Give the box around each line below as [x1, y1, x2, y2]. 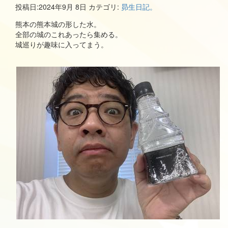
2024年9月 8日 [39, 2, 87, 12]
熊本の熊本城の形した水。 [15, 19, 101, 30]
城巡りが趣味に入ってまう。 [15, 39, 108, 50]
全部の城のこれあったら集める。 [15, 29, 122, 40]
